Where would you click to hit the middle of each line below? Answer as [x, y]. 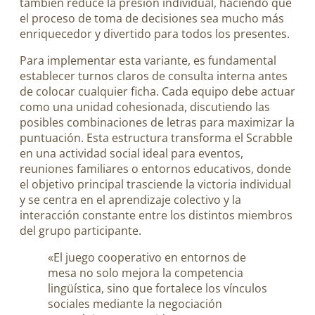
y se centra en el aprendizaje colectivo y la [130, 199]
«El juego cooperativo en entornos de [147, 258]
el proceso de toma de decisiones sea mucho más [152, 18]
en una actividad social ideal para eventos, [131, 153]
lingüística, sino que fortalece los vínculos [157, 289]
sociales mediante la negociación [135, 304]
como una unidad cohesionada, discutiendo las [145, 107]
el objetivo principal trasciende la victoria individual [155, 184]
